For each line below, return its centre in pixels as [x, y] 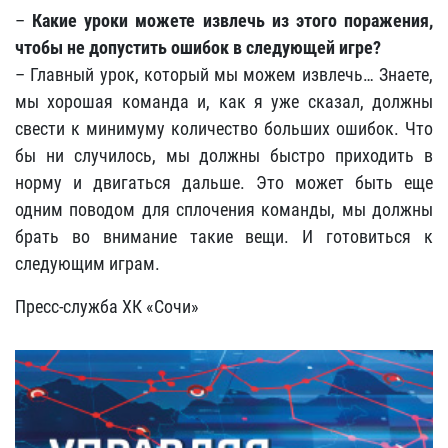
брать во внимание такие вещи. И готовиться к [224, 236]
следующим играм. [87, 263]
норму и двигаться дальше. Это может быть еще [224, 182]
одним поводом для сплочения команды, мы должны [224, 209]
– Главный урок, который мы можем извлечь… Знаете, [224, 74]
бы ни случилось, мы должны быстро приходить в [224, 155]
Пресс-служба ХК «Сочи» [107, 306]
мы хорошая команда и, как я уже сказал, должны [224, 101]
